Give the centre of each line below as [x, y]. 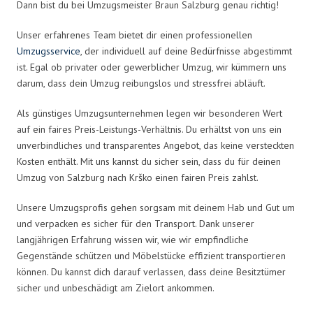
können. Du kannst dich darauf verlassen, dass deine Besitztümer [151, 271]
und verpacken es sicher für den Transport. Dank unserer [136, 223]
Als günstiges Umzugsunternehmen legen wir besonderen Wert [150, 113]
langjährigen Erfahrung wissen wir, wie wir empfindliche [133, 239]
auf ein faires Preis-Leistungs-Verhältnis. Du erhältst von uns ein [149, 129]
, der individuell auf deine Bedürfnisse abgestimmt [186, 51]
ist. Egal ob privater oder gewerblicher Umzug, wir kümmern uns [152, 67]
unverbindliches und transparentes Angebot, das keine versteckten [155, 145]
